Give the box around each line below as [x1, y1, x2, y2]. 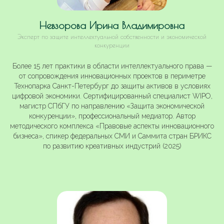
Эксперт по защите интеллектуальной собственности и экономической [17, 33, 206, 40]
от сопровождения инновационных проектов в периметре [18, 72, 205, 80]
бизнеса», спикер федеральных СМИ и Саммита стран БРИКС [12, 132, 211, 140]
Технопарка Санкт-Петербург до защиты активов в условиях [13, 82, 210, 90]
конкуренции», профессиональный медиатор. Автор [28, 112, 195, 120]
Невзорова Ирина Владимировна [39, 19, 184, 31]
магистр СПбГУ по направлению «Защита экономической [19, 102, 204, 110]
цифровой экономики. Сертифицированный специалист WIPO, [11, 92, 212, 100]
